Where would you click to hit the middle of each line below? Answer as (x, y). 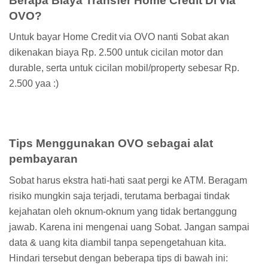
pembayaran (43, 159)
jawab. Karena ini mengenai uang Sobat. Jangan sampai (129, 227)
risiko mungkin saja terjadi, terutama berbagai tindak (119, 196)
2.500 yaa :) (34, 84)
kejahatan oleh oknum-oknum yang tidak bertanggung (123, 211)
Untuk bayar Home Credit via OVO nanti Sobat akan (119, 37)
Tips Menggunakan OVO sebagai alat (111, 144)
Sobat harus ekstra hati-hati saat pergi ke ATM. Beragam (128, 180)
